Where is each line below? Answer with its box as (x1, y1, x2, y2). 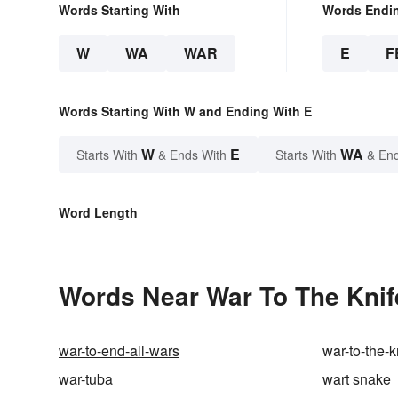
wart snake (322, 368, 392, 389)
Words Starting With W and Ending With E (59, 101, 312, 120)
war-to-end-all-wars (59, 339, 179, 361)
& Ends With (155, 145, 230, 163)
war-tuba (59, 368, 113, 389)
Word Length (59, 203, 138, 221)
